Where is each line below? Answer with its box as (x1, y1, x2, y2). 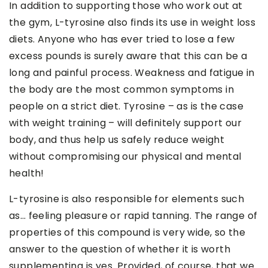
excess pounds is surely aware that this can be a (9, 49, 248, 63)
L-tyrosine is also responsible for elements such (9, 192, 245, 206)
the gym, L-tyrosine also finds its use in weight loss (9, 16, 256, 30)
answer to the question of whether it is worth (9, 242, 230, 257)
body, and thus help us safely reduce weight (9, 133, 225, 147)
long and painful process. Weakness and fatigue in (9, 66, 255, 80)
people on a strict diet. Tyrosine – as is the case (9, 99, 243, 114)
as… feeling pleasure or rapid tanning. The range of (9, 209, 258, 223)
